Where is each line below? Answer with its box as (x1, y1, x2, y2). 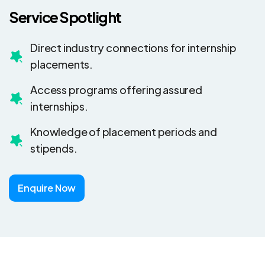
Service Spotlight (9, 8, 121, 27)
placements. (30, 57, 93, 71)
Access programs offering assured (30, 83, 202, 96)
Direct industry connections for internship (30, 41, 237, 54)
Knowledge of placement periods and (30, 125, 217, 138)
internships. (30, 99, 88, 113)
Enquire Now (18, 182, 76, 194)
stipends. (30, 141, 77, 155)
